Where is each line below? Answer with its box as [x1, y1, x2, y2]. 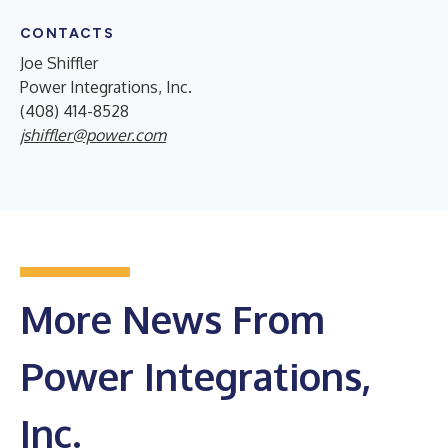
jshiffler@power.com [20, 124, 166, 145]
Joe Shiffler [20, 52, 98, 73]
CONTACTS [20, 24, 115, 42]
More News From [20, 294, 325, 343]
